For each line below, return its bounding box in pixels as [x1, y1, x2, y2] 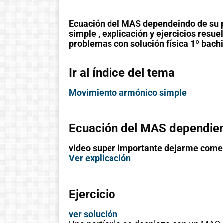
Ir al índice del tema [69, 66, 175, 80]
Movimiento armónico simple [69, 87, 187, 98]
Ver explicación [69, 153, 131, 164]
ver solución [69, 209, 117, 220]
